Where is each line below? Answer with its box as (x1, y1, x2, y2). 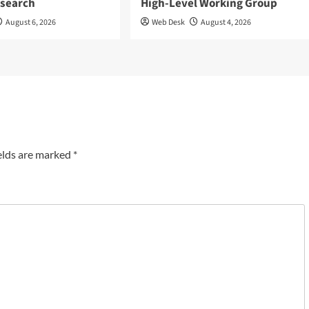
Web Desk (151, 17, 185, 29)
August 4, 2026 (200, 17, 251, 29)
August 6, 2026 (6, 17, 57, 29)
